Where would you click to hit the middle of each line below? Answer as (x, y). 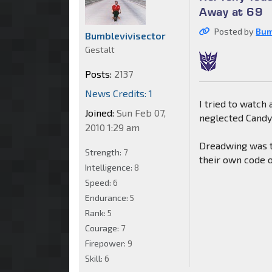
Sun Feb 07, (140, 112)
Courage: (103, 228)
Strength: (104, 152)
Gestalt (100, 49)
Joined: (100, 112)
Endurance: (107, 197)
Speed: (99, 182)
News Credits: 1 (119, 93)
